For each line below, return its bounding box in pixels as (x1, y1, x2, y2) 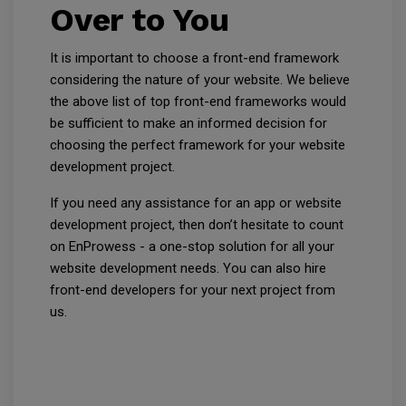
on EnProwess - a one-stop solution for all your (50, 238, 334, 256)
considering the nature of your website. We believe (50, 72, 350, 89)
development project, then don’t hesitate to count (50, 217, 343, 234)
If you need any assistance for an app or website (50, 195, 342, 212)
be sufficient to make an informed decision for (50, 115, 327, 132)
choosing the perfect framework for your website (50, 137, 345, 154)
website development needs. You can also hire (50, 260, 326, 277)
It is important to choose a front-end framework (50, 50, 339, 67)
